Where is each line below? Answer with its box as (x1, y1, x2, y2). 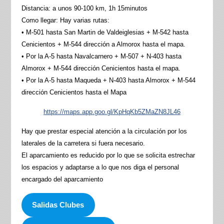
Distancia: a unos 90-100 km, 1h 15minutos (21, 4, 147, 12)
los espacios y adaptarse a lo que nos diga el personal (21, 163, 179, 171)
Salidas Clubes (32, 201, 84, 209)
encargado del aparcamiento (21, 175, 103, 183)
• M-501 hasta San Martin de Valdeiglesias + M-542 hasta (21, 28, 188, 36)
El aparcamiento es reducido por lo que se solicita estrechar (21, 151, 195, 159)
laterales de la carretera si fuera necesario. (21, 139, 145, 147)
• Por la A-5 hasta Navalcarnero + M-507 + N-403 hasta (21, 52, 181, 60)
